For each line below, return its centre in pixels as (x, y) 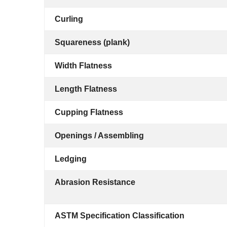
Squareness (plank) (92, 42)
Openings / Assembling (99, 136)
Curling (69, 19)
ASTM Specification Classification (120, 216)
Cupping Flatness (89, 112)
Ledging (71, 159)
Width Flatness (83, 66)
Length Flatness (86, 89)
